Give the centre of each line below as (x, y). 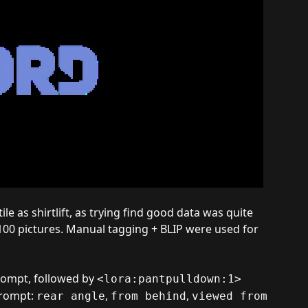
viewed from (230, 296)
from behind (148, 296)
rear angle (71, 296)
